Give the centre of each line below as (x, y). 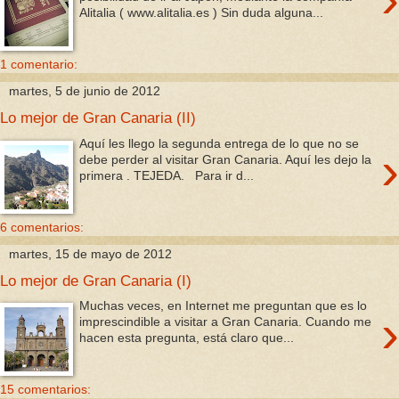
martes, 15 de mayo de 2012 (90, 253)
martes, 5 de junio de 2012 (85, 91)
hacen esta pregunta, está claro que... (187, 338)
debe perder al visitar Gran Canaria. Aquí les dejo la (226, 159)
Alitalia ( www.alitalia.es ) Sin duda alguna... (202, 13)
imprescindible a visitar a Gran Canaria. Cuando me (226, 322)
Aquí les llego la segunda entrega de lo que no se (220, 143)
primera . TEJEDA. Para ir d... (167, 175)
